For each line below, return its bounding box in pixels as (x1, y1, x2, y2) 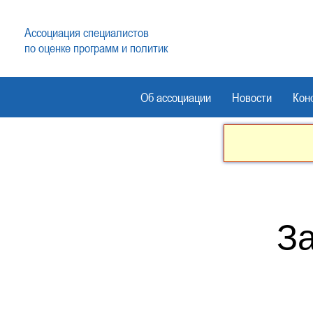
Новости (232, 89, 272, 105)
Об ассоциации (140, 89, 212, 105)
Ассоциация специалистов (24, 24, 150, 40)
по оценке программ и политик (24, 40, 168, 55)
